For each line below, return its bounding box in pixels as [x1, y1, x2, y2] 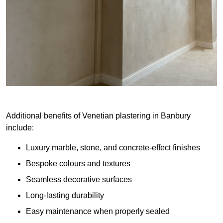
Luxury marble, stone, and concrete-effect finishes [26, 143, 200, 152]
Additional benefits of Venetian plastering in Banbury [6, 111, 191, 120]
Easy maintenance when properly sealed [26, 207, 170, 216]
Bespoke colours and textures [26, 159, 130, 168]
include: [6, 123, 34, 132]
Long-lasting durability [26, 191, 104, 200]
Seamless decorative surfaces [26, 175, 132, 184]
